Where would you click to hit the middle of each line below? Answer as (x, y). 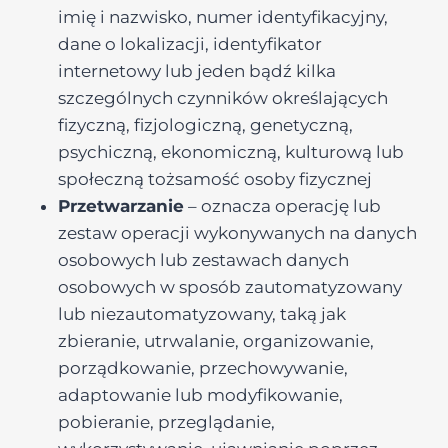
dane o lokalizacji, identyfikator (190, 44)
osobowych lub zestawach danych (203, 260)
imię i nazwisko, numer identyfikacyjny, (223, 17)
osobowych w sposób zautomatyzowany (230, 287)
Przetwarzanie (121, 206)
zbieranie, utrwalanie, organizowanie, (216, 341)
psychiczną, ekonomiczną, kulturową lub (231, 152)
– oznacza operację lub (282, 206)
